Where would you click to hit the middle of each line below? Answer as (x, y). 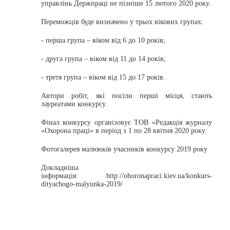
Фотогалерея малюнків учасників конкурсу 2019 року (124, 149)
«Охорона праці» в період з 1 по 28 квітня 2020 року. (124, 131)
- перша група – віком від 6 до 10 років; (103, 40)
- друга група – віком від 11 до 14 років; (103, 59)
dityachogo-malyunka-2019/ (82, 184)
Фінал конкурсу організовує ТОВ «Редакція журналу (127, 122)
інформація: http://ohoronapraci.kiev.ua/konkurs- (127, 176)
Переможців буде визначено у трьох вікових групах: (122, 22)
